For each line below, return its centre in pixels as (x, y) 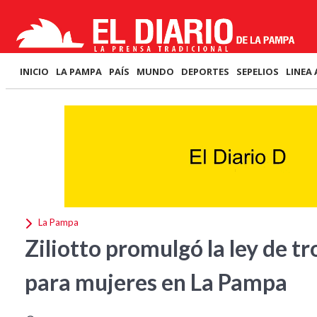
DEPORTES (205, 71)
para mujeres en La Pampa (156, 282)
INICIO (34, 71)
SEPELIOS (258, 71)
